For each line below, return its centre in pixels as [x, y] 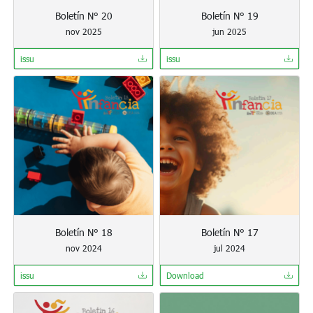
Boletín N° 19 [230, 16]
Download [185, 275]
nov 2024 [83, 248]
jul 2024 [230, 248]
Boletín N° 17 [230, 232]
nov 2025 [83, 31]
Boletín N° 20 [83, 16]
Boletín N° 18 [83, 232]
